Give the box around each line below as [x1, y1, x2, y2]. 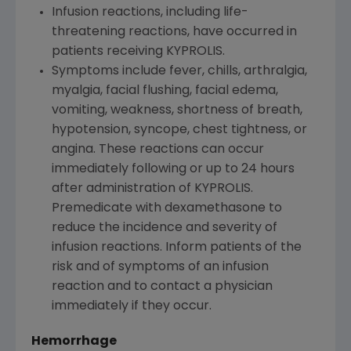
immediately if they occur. [51, 300, 212, 313]
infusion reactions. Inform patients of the [51, 241, 302, 255]
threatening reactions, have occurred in [51, 26, 297, 39]
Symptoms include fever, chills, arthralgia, [51, 65, 307, 78]
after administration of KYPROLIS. [51, 183, 253, 196]
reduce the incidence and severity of [51, 222, 277, 235]
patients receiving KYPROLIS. [51, 45, 225, 59]
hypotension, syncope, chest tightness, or [51, 124, 307, 137]
